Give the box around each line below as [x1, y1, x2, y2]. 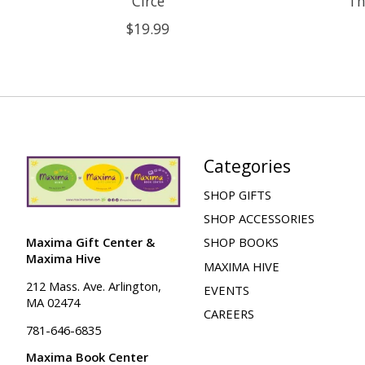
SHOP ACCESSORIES [203, 210, 314, 227]
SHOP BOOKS [203, 234, 279, 251]
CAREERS [203, 305, 254, 322]
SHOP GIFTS [203, 187, 271, 204]
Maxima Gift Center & [26, 234, 155, 251]
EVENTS [203, 281, 249, 298]
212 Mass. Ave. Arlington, [26, 277, 161, 294]
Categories [203, 153, 291, 178]
